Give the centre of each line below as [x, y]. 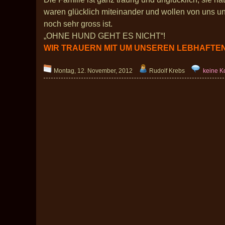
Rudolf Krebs [166, 71]
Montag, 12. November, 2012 [92, 71]
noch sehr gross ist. [78, 24]
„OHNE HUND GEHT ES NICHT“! [105, 36]
